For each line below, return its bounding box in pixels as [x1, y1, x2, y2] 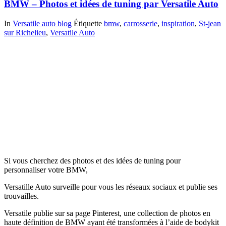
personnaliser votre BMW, [4, 165, 88, 175]
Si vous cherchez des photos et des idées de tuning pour [4, 156, 181, 165]
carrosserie [124, 19, 157, 28]
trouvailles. [4, 192, 39, 201]
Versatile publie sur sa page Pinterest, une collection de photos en [4, 209, 210, 218]
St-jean [199, 19, 221, 28]
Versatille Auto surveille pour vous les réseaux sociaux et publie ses [4, 183, 217, 192]
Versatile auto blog [13, 19, 72, 28]
